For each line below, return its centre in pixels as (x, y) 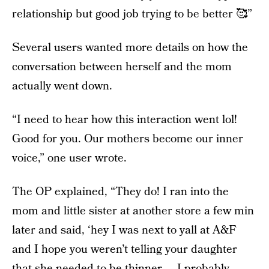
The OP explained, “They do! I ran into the (120, 192)
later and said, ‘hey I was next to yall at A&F (124, 230)
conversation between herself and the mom (122, 67)
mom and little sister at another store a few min (133, 211)
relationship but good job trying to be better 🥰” (132, 14)
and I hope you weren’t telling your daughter (125, 249)
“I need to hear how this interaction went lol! (125, 120)
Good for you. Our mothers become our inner (128, 139)
